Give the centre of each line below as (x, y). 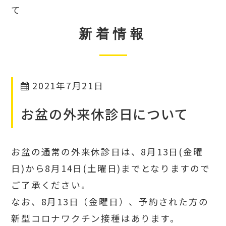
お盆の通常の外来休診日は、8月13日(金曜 (107, 151)
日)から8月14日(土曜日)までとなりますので (111, 168)
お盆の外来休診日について (105, 114)
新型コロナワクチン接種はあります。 (96, 218)
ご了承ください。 (51, 185)
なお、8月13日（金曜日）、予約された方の (110, 201)
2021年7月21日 (68, 86)
